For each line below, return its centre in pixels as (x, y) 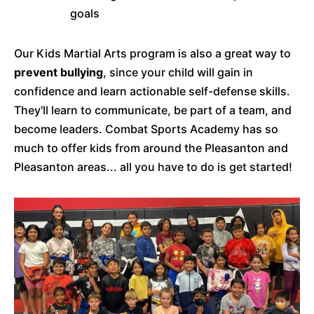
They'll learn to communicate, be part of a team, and (153, 110)
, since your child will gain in (178, 73)
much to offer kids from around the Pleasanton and (151, 148)
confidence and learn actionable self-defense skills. (152, 91)
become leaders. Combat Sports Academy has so (146, 129)
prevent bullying (59, 73)
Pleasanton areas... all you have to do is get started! (153, 167)
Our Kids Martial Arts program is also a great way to (152, 54)
